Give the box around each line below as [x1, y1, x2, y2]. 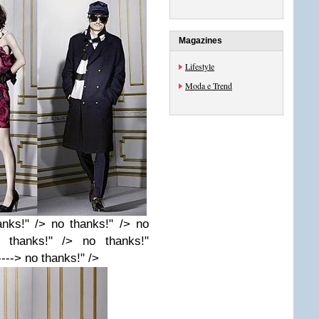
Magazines [179, 36, 222, 46]
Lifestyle [185, 61, 214, 72]
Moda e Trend [185, 80, 232, 91]
